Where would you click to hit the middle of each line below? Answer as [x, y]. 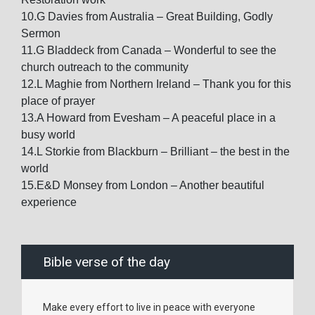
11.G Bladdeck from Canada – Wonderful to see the [149, 50]
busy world [48, 135]
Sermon [41, 33]
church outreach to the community [105, 67]
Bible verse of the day [107, 262]
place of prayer [58, 101]
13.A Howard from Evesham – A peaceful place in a [148, 118]
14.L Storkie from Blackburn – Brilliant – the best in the [155, 152]
